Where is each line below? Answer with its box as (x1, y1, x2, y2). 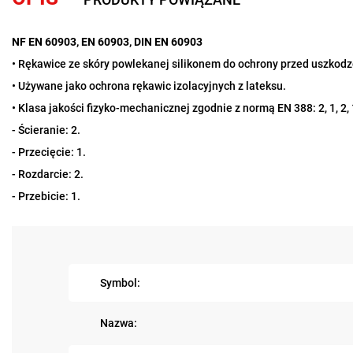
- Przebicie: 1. (12, 190, 80, 203)
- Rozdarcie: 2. (12, 168, 84, 181)
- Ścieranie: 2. (12, 124, 80, 137)
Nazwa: (100, 317, 137, 330)
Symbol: (100, 276, 140, 289)
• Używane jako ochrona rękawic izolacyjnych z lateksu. (12, 80, 286, 93)
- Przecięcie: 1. (12, 146, 86, 159)
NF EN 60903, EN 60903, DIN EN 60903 (12, 35, 203, 49)
